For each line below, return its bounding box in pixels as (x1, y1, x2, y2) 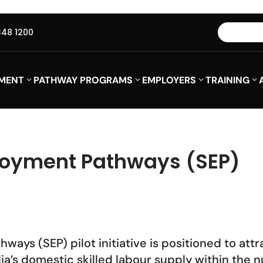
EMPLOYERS (142, 73, 197, 86)
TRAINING (205, 73, 250, 86)
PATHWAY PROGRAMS (33, 73, 133, 86)
